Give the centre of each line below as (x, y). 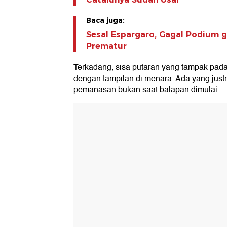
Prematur (106, 46)
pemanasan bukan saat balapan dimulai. (146, 89)
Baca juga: (105, 20)
